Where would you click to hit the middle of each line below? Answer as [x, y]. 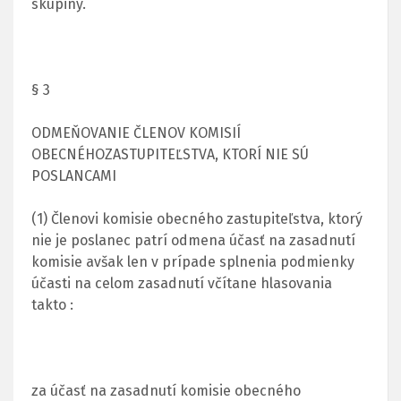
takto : [52, 304]
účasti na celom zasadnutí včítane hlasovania [182, 283]
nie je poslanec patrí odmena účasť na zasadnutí [193, 240]
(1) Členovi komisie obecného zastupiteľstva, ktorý [197, 218]
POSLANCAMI [74, 175]
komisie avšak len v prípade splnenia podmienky [193, 261]
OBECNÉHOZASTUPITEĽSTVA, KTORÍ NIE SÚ [170, 154]
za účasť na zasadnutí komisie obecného [166, 390]
